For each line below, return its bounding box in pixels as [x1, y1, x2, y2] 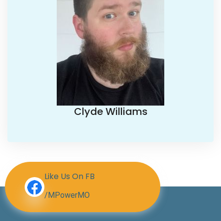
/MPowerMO [44, 190, 90, 200]
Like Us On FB [44, 171, 95, 183]
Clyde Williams [74, 105, 147, 119]
